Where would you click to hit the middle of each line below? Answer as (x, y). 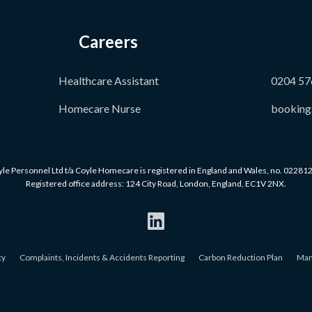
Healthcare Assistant (108, 80)
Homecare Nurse (99, 108)
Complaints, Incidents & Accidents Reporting (102, 258)
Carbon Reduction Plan (240, 258)
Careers (108, 41)
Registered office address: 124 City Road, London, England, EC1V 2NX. (156, 183)
